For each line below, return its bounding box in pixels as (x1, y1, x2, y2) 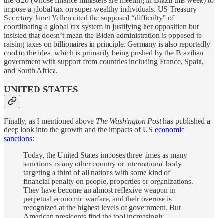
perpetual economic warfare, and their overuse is (23, 195, 172, 203)
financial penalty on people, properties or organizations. (23, 177, 193, 186)
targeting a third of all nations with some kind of (23, 168, 170, 177)
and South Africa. (4, 66, 58, 74)
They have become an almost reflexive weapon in (23, 186, 176, 195)
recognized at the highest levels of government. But (23, 203, 181, 212)
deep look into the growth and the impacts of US (4, 126, 155, 134)
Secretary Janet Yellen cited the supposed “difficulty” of (4, 13, 174, 22)
